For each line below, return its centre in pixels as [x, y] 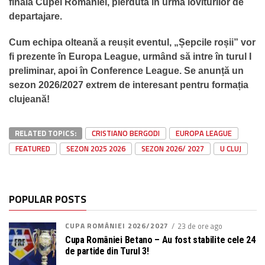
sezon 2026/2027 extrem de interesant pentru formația [129, 85]
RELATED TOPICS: [46, 133]
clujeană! [29, 99]
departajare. [35, 17]
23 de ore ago [200, 226]
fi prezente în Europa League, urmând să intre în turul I [130, 57]
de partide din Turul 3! [107, 251]
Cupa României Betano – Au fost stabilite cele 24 [160, 240]
